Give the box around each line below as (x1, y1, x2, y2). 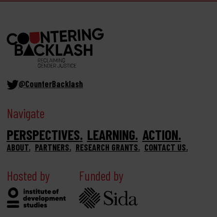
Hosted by (6, 167, 50, 183)
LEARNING (87, 125, 135, 143)
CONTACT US (144, 141, 186, 153)
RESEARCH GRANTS (75, 141, 138, 153)
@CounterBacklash (18, 78, 83, 89)
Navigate (6, 105, 45, 121)
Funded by (78, 167, 124, 183)
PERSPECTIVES (6, 125, 80, 143)
